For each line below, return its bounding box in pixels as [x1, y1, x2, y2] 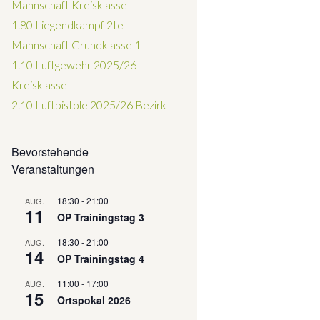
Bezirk [133, 97, 166, 111]
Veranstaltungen [11, 160, 94, 177]
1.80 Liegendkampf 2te [11, 17, 124, 31]
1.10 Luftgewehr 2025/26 [11, 57, 136, 71]
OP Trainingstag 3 [57, 209, 144, 224]
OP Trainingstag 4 [57, 251, 144, 266]
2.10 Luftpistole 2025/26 [11, 97, 133, 111]
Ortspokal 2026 [57, 292, 131, 307]
